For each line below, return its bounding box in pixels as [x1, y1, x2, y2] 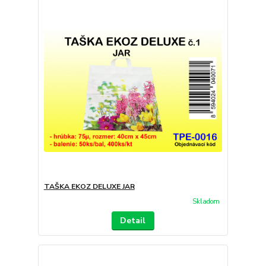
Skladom [192, 197, 220, 206]
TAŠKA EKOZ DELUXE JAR [43, 182, 135, 191]
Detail [120, 214, 146, 226]
